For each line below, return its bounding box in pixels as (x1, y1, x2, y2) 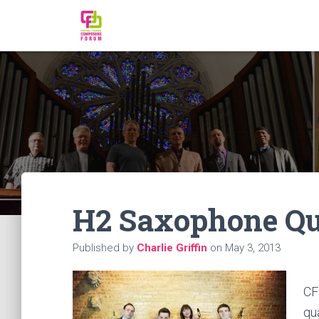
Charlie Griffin (137, 241, 207, 254)
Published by (73, 241, 137, 254)
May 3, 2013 (225, 241, 281, 254)
